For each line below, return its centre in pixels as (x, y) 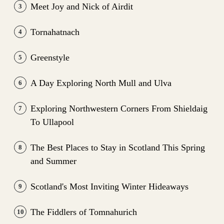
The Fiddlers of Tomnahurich (84, 212)
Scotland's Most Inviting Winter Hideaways (109, 186)
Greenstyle (50, 57)
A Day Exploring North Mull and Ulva (101, 83)
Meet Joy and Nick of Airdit (82, 6)
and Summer (53, 161)
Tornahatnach (55, 32)
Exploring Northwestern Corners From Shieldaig (119, 108)
